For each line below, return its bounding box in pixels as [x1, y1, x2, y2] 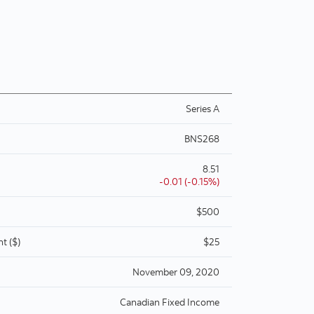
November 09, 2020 [132, 265, 219, 278]
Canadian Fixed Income [120, 295, 219, 308]
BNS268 [184, 132, 219, 145]
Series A [186, 102, 219, 115]
